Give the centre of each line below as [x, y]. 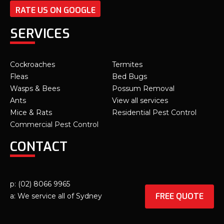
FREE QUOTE [179, 196]
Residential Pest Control [154, 113]
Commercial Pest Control [54, 125]
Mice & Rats [31, 113]
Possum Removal [143, 89]
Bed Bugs [129, 77]
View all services [140, 101]
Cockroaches [32, 65]
